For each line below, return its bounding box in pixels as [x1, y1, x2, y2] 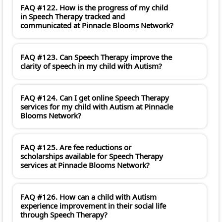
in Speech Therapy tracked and [20, 11, 125, 22]
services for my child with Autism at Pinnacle [20, 102, 173, 112]
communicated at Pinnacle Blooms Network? [20, 20, 173, 31]
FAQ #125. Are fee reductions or [20, 142, 131, 153]
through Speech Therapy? [20, 210, 108, 220]
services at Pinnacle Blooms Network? [20, 160, 150, 170]
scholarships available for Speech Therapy [20, 151, 163, 162]
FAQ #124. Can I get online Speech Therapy [20, 93, 169, 103]
